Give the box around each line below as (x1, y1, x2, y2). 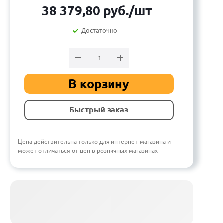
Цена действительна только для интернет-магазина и (18, 138, 171, 146)
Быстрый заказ (69, 105, 128, 115)
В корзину (68, 76, 129, 92)
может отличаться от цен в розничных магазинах (18, 147, 158, 155)
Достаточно (81, 26, 117, 35)
